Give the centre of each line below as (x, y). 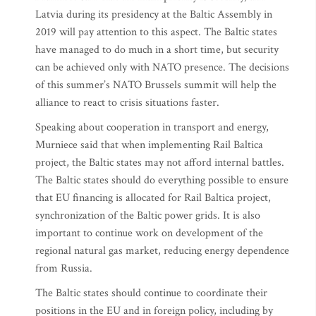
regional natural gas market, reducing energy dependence (162, 251)
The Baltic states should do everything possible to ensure (162, 181)
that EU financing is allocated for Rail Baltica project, (153, 198)
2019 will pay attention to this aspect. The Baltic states (156, 32)
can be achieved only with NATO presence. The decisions (162, 68)
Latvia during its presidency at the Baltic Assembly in (154, 15)
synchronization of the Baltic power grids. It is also (148, 216)
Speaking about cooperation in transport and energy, (152, 128)
